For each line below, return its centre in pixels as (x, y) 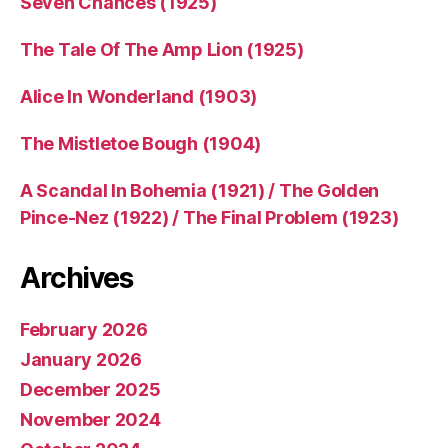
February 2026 (84, 330)
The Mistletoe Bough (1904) (140, 144)
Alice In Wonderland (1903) (138, 97)
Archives (76, 278)
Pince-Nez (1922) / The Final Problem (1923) (209, 218)
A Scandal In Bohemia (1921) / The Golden (200, 191)
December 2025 (90, 390)
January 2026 (81, 360)
